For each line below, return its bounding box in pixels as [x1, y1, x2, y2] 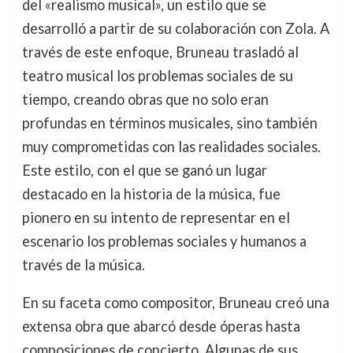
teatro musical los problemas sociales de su [21, 67, 293, 85]
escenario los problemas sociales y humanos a [21, 232, 307, 251]
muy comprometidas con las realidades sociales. [21, 138, 321, 156]
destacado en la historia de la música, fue [21, 185, 281, 203]
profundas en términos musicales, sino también [21, 114, 318, 132]
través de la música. [21, 256, 145, 274]
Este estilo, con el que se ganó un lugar [21, 162, 267, 180]
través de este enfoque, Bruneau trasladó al [21, 43, 299, 61]
